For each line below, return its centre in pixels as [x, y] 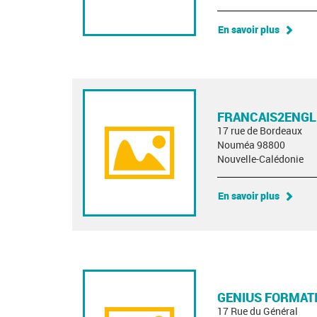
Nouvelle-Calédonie [260, 159]
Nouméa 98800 [251, 145]
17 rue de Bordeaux [260, 131]
